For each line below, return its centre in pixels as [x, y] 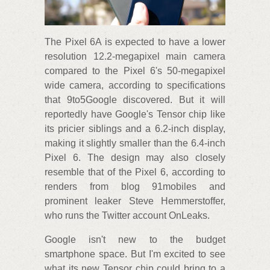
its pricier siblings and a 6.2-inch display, [135, 128]
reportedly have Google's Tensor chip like [135, 114]
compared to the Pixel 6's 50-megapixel [135, 71]
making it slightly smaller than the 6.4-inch [135, 143]
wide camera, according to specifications [135, 85]
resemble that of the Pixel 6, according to [135, 172]
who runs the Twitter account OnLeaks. [127, 215]
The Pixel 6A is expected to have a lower [135, 42]
